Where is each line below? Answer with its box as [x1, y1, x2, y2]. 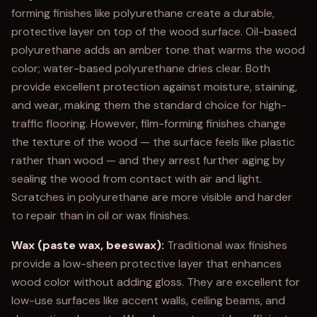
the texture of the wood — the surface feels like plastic [11, 134, 295, 149]
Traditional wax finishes [164, 238, 287, 253]
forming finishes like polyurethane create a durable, [11, 6, 275, 21]
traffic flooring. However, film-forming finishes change [11, 116, 286, 131]
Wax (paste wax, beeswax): [11, 238, 164, 253]
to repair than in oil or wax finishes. [11, 208, 190, 223]
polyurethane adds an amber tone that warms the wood [11, 42, 305, 57]
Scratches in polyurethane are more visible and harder [11, 190, 292, 204]
